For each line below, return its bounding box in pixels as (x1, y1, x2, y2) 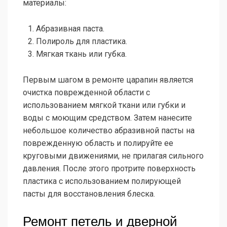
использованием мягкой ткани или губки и (23, 100, 185, 110)
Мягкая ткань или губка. (36, 49, 127, 59)
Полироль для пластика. (36, 36, 127, 47)
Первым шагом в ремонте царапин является (23, 75, 193, 85)
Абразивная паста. (36, 24, 104, 34)
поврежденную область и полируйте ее (23, 138, 173, 148)
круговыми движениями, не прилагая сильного (23, 151, 204, 161)
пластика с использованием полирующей (23, 176, 181, 186)
